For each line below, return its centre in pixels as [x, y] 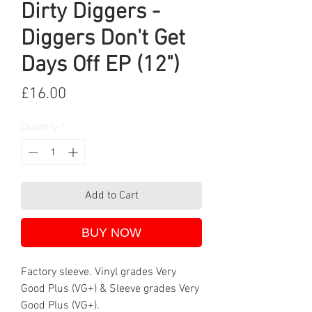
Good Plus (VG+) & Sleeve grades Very [110, 289]
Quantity [39, 127]
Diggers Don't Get [103, 39]
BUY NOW [111, 233]
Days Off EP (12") [100, 66]
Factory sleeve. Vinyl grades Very [99, 273]
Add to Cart [111, 196]
